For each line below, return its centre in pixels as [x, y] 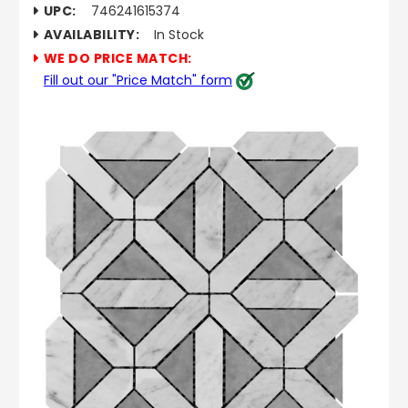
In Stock [179, 34]
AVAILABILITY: [92, 34]
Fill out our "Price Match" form [138, 80]
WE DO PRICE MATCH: [117, 58]
